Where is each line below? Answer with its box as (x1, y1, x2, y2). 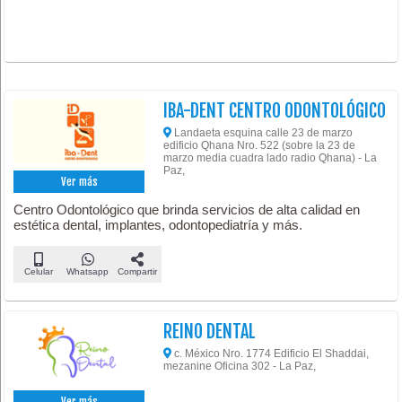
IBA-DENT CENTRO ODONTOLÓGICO (163, 100, 387, 123)
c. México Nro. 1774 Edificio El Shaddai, (171, 346, 370, 360)
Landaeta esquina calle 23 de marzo (171, 127, 354, 140)
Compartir (117, 266, 157, 276)
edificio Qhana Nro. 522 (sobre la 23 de (163, 139, 356, 153)
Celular (23, 266, 53, 276)
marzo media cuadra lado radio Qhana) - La (163, 152, 378, 165)
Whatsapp (66, 266, 109, 276)
